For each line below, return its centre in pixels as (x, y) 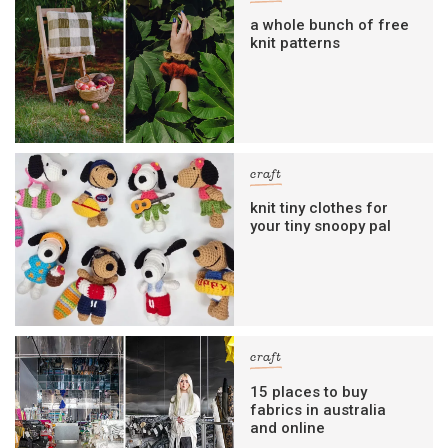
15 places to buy (309, 391)
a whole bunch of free (330, 24)
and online (288, 427)
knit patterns (295, 42)
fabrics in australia (318, 409)
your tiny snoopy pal (321, 226)
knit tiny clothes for (319, 208)
